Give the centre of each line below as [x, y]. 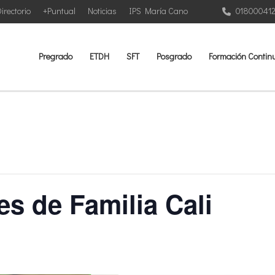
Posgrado [174, 56]
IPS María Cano [158, 11]
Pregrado [56, 56]
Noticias [102, 11]
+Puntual [59, 11]
